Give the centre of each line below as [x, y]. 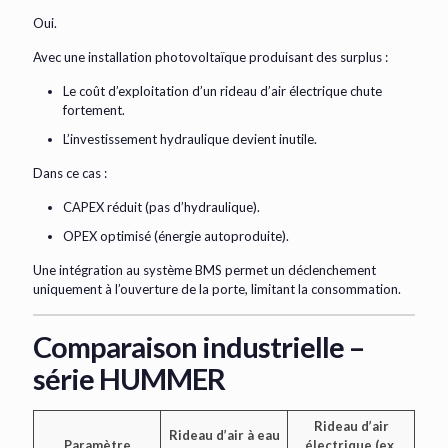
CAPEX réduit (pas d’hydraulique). [161, 207]
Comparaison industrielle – [198, 347]
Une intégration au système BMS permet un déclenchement [204, 270]
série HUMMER [129, 379]
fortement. [94, 110]
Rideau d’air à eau [224, 435]
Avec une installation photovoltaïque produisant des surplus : [210, 57]
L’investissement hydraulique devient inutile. [190, 139]
